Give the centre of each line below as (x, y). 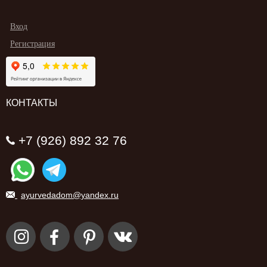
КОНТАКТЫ (32, 103)
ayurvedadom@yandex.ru (70, 195)
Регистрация (32, 44)
